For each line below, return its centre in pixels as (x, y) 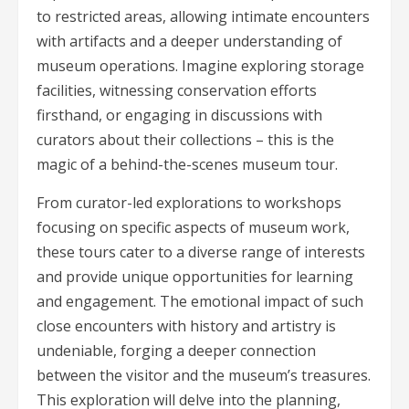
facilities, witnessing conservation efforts (177, 91)
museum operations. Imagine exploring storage (200, 66)
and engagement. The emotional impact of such (200, 302)
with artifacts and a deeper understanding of (189, 42)
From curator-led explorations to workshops (189, 203)
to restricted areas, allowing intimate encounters (203, 17)
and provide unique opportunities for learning (195, 277)
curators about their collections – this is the (185, 140)
